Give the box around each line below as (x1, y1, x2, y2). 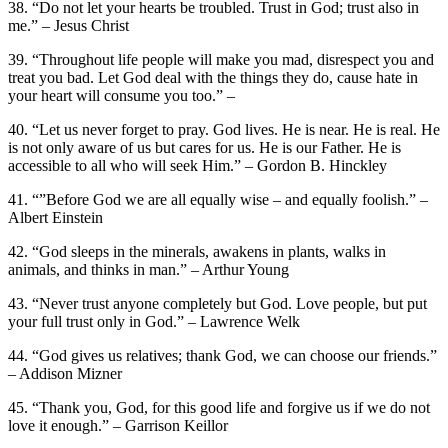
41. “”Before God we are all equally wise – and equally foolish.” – (8, 190, 428, 208)
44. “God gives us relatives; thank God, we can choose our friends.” (8, 346, 437, 364)
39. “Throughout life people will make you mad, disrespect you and (8, 50, 434, 68)
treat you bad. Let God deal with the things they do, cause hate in (8, 68, 418, 86)
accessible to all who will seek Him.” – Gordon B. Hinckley (8, 156, 387, 174)
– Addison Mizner (8, 364, 122, 382)
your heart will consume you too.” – (8, 86, 235, 104)
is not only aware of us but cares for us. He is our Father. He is (8, 138, 401, 156)
